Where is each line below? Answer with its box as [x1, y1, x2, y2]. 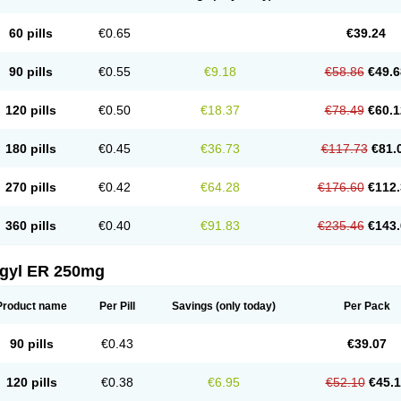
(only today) [213, 300, 276, 312]
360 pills [4, 218, 56, 233]
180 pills [4, 141, 56, 156]
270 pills [4, 180, 56, 194]
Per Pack [343, 300, 390, 312]
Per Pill [98, 300, 135, 312]
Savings [172, 300, 213, 312]
